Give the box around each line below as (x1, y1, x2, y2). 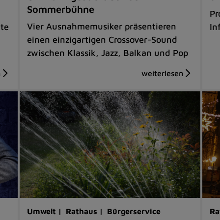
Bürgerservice (107, 206, 161, 216)
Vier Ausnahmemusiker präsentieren (27, 21, 177, 31)
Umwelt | (27, 206, 64, 216)
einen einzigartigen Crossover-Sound (27, 34, 178, 45)
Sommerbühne (27, 3, 95, 15)
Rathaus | (66, 206, 106, 216)
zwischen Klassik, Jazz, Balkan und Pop (27, 47, 189, 58)
